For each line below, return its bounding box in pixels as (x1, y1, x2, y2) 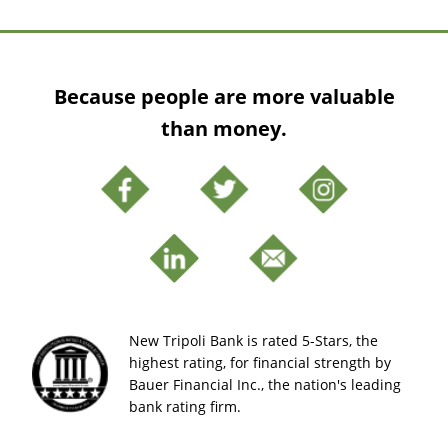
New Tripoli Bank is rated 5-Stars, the (129, 330, 378, 350)
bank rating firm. (129, 396, 241, 416)
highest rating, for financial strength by (129, 352, 391, 372)
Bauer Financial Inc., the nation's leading (129, 374, 401, 394)
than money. (161, 114, 287, 142)
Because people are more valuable (53, 82, 395, 110)
